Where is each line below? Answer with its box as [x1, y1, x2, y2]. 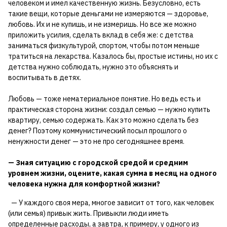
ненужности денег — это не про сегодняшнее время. [8, 137, 184, 146]
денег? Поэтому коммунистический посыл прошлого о [8, 126, 187, 135]
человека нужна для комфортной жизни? [8, 179, 160, 188]
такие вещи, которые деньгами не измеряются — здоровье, [8, 9, 208, 18]
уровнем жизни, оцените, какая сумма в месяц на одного [8, 169, 217, 178]
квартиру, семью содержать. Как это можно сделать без [8, 116, 199, 125]
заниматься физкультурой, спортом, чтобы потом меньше [8, 41, 200, 50]
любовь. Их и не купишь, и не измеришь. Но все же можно [8, 20, 197, 29]
